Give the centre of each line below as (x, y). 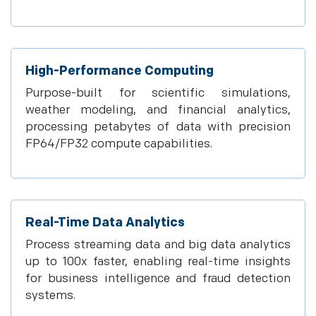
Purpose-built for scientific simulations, (158, 93)
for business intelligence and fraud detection (158, 279)
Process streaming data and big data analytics (158, 245)
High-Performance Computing (120, 71)
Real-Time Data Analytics (105, 223)
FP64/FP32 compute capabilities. (119, 144)
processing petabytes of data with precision (158, 127)
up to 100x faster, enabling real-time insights (158, 262)
